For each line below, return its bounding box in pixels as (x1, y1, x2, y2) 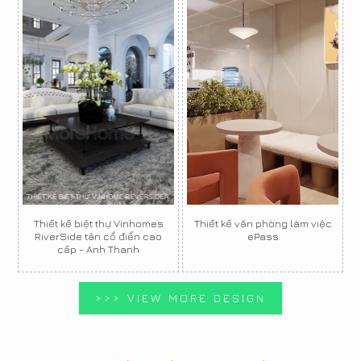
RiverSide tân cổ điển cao (35, 230, 162, 243)
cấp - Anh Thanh (57, 243, 139, 256)
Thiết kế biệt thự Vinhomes (33, 217, 164, 230)
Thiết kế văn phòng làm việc (193, 217, 332, 230)
